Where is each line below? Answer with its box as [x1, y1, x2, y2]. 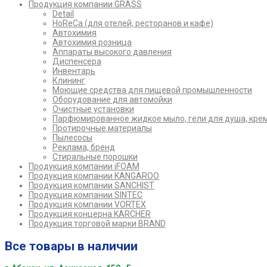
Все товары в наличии [5, 238, 138, 253]
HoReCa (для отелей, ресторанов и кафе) [52, 18, 213, 29]
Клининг [52, 76, 85, 86]
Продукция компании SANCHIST [29, 181, 154, 191]
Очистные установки [52, 104, 134, 114]
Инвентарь [52, 66, 95, 76]
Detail [52, 9, 74, 19]
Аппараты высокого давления [52, 47, 172, 57]
